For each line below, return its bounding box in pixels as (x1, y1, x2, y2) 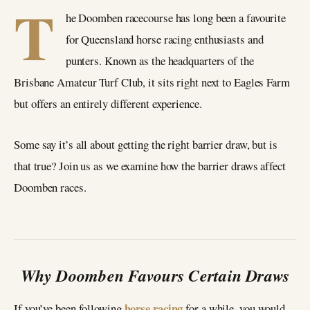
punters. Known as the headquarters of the (65, 53, 254, 69)
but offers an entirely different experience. (14, 95, 202, 111)
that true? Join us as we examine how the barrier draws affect (14, 157, 286, 174)
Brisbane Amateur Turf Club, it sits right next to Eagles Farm (14, 74, 290, 90)
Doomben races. (14, 179, 91, 195)
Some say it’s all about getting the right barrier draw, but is (14, 136, 277, 152)
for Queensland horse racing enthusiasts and (65, 31, 264, 47)
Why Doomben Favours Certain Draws (20, 263, 290, 287)
